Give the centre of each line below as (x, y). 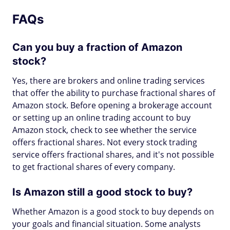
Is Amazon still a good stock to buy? (102, 192)
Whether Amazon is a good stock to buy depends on (113, 212)
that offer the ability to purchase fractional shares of (114, 93)
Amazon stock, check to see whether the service (104, 130)
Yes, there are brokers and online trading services (109, 81)
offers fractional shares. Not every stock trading (105, 142)
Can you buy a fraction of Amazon (97, 47)
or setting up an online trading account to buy (101, 118)
